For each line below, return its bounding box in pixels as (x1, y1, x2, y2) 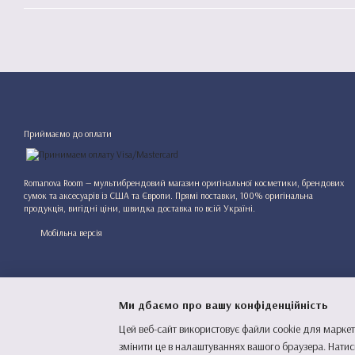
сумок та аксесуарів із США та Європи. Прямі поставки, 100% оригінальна (24, 189, 313, 201)
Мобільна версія (38, 227, 102, 239)
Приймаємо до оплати (24, 128, 112, 139)
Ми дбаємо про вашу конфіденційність (119, 297, 328, 312)
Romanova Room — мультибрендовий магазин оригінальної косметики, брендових (24, 177, 344, 189)
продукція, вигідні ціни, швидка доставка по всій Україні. (24, 202, 255, 214)
